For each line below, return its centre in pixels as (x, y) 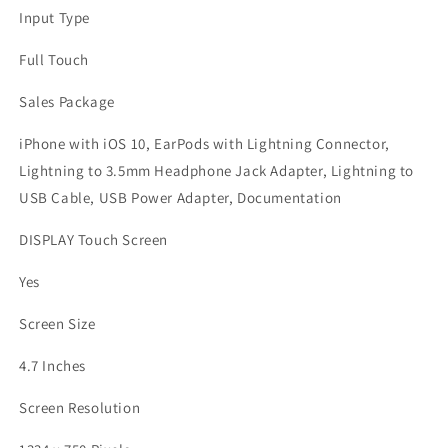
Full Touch (54, 59)
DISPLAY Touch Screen (93, 239)
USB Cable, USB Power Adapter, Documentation (180, 197)
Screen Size (57, 323)
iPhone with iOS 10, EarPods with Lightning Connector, (204, 143)
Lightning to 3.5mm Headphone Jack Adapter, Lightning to (217, 170)
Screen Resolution (80, 407)
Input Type (54, 17)
